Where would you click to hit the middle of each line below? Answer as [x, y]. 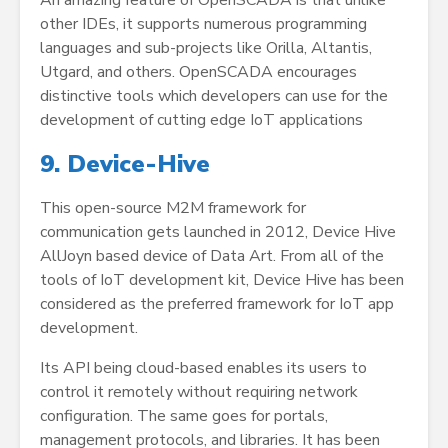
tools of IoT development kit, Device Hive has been [222, 280]
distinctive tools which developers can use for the [214, 96]
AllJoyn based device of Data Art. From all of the [212, 256]
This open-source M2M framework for [173, 208]
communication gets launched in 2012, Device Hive [218, 232]
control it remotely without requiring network [199, 392]
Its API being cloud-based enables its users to [203, 368]
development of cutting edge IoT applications [201, 120]
